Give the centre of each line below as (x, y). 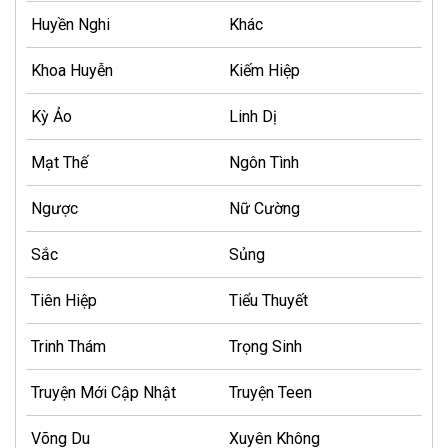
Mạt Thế (59, 163)
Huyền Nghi (70, 25)
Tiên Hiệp (64, 301)
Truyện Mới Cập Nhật (103, 393)
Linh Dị (253, 117)
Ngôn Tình (264, 163)
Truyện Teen (270, 393)
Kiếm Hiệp (264, 71)
